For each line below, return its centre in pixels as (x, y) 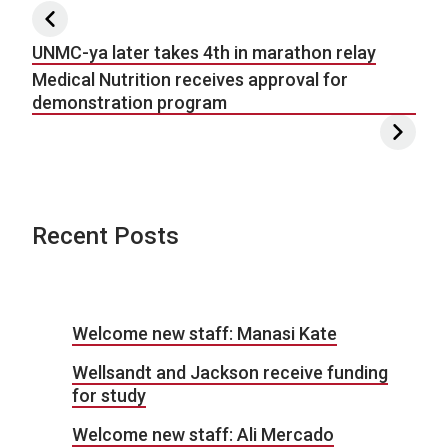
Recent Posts (105, 235)
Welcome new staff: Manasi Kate (204, 333)
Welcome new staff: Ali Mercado (203, 434)
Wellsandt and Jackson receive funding (230, 372)
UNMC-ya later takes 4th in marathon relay (204, 52)
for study (109, 395)
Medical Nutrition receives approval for (190, 79)
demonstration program (129, 102)
